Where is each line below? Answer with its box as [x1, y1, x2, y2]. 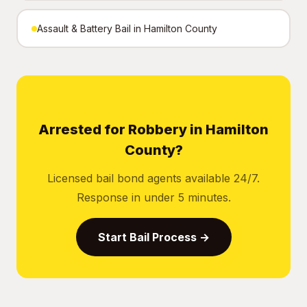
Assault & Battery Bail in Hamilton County [37, 23, 217, 34]
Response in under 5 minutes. [76, 191, 231, 204]
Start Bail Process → [97, 230, 210, 244]
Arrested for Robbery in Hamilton [38, 121, 269, 138]
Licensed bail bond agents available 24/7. [47, 171, 260, 185]
